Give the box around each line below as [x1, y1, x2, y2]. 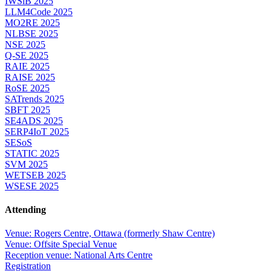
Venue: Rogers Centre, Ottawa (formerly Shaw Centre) [5, 228, 215, 239]
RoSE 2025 [5, 82, 50, 93]
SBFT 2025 [5, 104, 50, 115]
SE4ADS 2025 [5, 115, 63, 126]
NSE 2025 [5, 39, 45, 50]
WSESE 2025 [5, 180, 59, 191]
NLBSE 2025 [5, 28, 58, 39]
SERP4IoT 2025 [5, 126, 69, 137]
